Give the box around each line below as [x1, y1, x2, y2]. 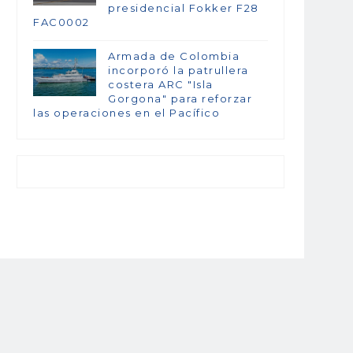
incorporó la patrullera [108, 64, 249, 77]
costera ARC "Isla [108, 78, 214, 91]
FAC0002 [33, 16, 90, 29]
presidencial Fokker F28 [108, 2, 259, 15]
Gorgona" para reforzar [108, 92, 252, 106]
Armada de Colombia [108, 50, 240, 63]
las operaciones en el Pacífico [33, 106, 220, 120]
